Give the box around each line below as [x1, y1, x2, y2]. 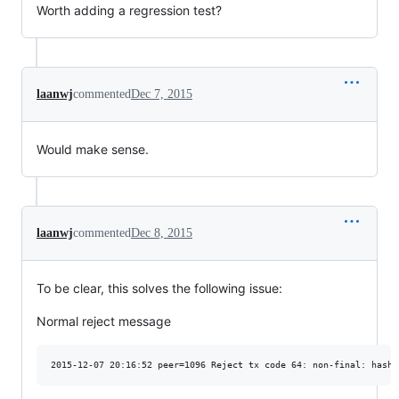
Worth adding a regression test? [37, 3, 222, 18]
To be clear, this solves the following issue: [37, 281, 282, 296]
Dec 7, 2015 [131, 87, 192, 101]
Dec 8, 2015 [131, 226, 192, 240]
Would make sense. [37, 142, 149, 157]
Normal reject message [37, 313, 171, 329]
